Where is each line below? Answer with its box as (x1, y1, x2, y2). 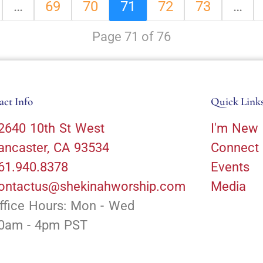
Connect (210, 140, 259, 155)
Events (210, 159, 249, 174)
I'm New (210, 120, 259, 136)
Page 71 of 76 (92, 29, 171, 44)
